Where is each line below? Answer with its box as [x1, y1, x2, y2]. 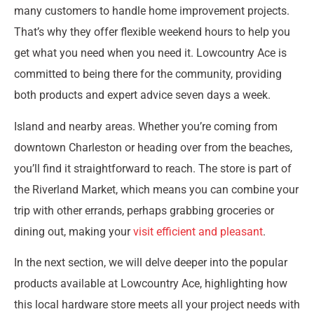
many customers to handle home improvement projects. [14, 4, 289, 18]
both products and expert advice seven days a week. [14, 88, 271, 102]
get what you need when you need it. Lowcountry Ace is [14, 46, 287, 60]
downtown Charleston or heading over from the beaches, [14, 140, 292, 154]
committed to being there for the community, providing [14, 67, 282, 81]
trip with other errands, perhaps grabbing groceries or [14, 203, 274, 217]
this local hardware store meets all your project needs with [14, 297, 300, 311]
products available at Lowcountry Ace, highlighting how [14, 276, 287, 290]
